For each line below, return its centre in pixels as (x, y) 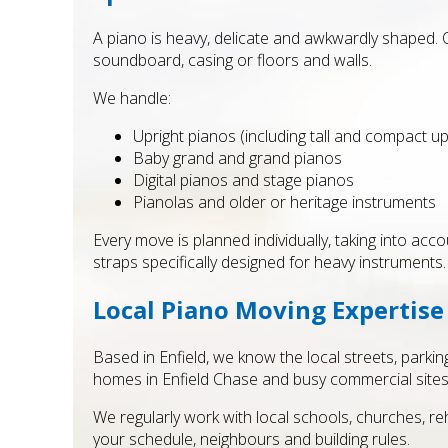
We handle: (132, 97)
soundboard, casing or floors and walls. (232, 59)
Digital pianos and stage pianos (243, 179)
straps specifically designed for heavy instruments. (269, 261)
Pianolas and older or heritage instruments (284, 201)
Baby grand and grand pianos (237, 157)
